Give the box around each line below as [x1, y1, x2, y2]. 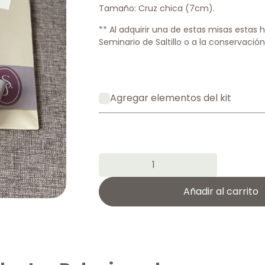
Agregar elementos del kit [109, 91, 231, 105]
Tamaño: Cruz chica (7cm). [99, 2, 215, 15]
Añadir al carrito [183, 185, 258, 199]
